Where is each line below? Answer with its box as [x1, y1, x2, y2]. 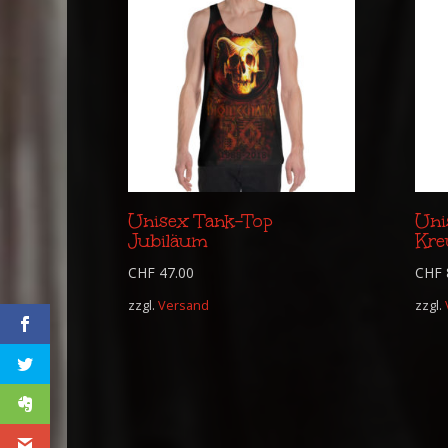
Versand [157, 297, 209, 315]
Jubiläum [127, 229, 208, 254]
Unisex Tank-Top [127, 209, 272, 234]
